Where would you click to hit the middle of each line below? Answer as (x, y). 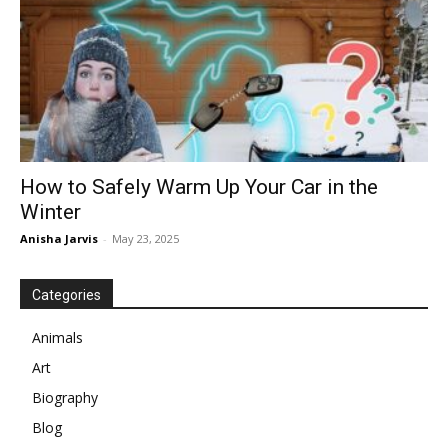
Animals (57, 338)
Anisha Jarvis (59, 239)
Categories (66, 295)
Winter (50, 212)
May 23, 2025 (145, 239)
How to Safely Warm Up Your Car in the (199, 187)
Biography (65, 398)
